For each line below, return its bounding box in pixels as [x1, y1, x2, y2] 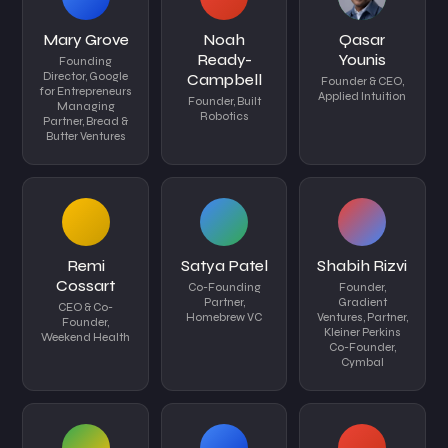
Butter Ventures [45, 129, 126, 143]
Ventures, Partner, [316, 310, 408, 324]
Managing [56, 99, 115, 113]
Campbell [186, 69, 262, 89]
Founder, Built [187, 94, 261, 108]
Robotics [199, 109, 249, 123]
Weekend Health [41, 330, 131, 344]
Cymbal [340, 355, 384, 369]
